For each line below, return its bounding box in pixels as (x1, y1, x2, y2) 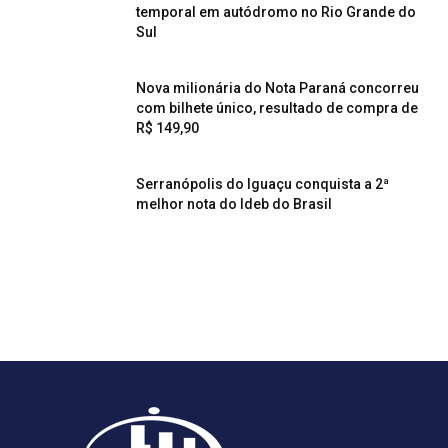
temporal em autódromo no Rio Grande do (136, 4, 416, 20)
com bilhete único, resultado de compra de (136, 100, 418, 116)
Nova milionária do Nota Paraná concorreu (136, 80, 419, 96)
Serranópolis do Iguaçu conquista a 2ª (136, 176, 389, 192)
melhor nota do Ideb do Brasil (136, 196, 332, 212)
